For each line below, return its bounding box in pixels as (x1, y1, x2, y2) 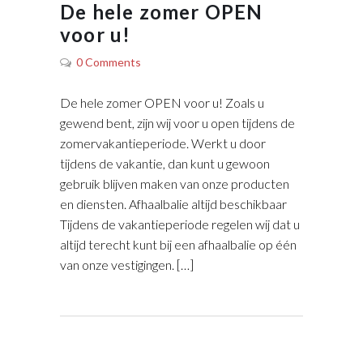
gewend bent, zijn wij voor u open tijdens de (60, 115, 295, 131)
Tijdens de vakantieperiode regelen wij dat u (60, 216, 300, 233)
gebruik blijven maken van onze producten (60, 176, 289, 192)
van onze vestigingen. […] (60, 257, 194, 273)
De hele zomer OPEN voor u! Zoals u (60, 95, 264, 111)
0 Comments (76, 55, 141, 70)
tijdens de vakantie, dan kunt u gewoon (60, 156, 270, 172)
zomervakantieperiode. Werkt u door (60, 135, 266, 152)
